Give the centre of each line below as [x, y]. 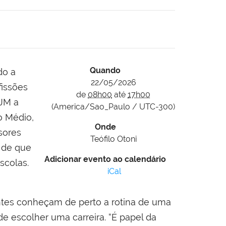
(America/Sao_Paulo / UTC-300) [113, 107]
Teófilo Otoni [113, 139]
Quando [105, 71]
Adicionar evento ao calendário [105, 159]
